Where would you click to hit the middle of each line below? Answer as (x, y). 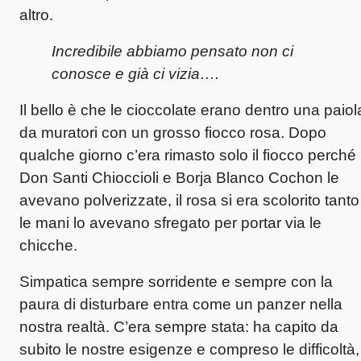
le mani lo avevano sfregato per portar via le (170, 222)
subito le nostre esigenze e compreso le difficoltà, (189, 349)
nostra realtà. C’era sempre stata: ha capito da (179, 326)
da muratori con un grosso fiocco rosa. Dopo (173, 132)
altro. (36, 15)
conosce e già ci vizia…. (135, 73)
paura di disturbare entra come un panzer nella (181, 304)
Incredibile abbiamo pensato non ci (172, 51)
